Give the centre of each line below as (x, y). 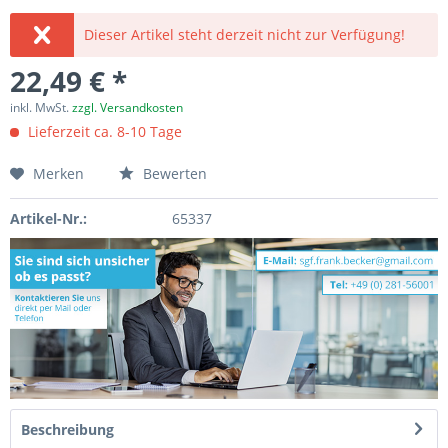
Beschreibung (67, 429)
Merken (58, 173)
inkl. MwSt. (41, 107)
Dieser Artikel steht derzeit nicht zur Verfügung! (245, 34)
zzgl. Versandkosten (127, 107)
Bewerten (173, 173)
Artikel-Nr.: (48, 218)
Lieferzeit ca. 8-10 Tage (103, 131)
